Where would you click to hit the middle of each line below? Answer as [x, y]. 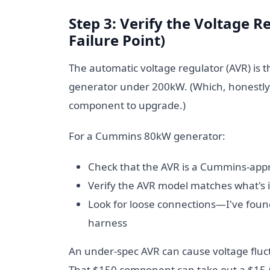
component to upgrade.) [127, 105]
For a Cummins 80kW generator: [147, 136]
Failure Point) [117, 40]
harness [108, 223]
